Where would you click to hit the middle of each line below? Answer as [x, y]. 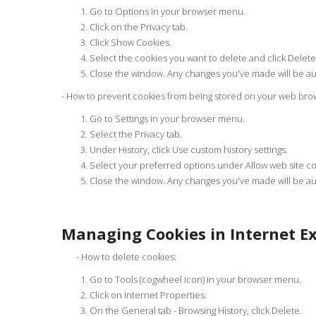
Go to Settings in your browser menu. [167, 119]
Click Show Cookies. [130, 42]
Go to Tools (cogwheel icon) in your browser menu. [195, 279]
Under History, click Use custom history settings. [189, 150]
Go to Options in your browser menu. [168, 11]
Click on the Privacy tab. [139, 27]
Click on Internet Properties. [148, 295]
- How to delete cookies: [119, 257]
